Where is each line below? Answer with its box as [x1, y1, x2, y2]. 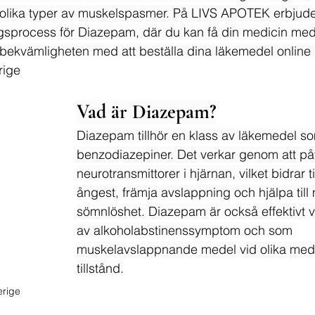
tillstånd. [77, 260, 124, 276]
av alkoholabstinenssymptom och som [77, 222, 296, 238]
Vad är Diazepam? [77, 100, 216, 124]
